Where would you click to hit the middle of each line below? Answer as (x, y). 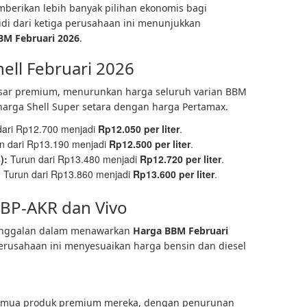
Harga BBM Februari (181, 231)
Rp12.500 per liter (150, 144)
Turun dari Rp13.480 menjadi (74, 159)
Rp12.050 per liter (139, 129)
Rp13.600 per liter (174, 174)
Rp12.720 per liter (181, 159)
